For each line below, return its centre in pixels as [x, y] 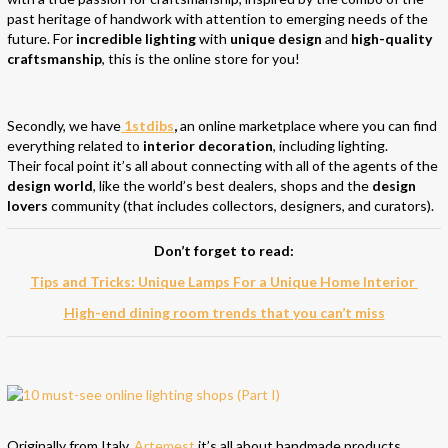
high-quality [391, 38]
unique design [276, 38]
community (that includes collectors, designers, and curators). [241, 205]
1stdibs [147, 125]
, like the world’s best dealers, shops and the [232, 185]
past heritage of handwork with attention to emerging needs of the [217, 18]
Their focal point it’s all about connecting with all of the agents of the [222, 165]
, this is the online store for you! [201, 58]
